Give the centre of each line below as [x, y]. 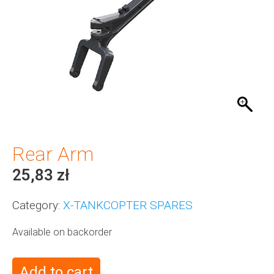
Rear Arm [53, 154]
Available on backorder [62, 232]
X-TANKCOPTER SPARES [128, 205]
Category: [36, 205]
